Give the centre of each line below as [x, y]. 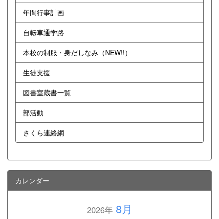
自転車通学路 [44, 32]
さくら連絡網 [44, 132]
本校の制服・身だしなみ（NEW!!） [77, 52]
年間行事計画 [44, 12]
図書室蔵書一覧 [47, 92]
